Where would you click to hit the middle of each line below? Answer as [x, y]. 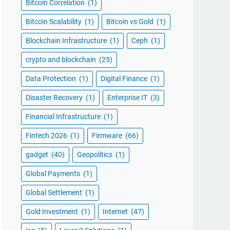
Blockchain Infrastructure [67, 41]
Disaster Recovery [55, 98]
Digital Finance [125, 79]
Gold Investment [53, 212]
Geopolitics [95, 155]
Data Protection [52, 79]
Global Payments [54, 174]
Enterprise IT [128, 98]
